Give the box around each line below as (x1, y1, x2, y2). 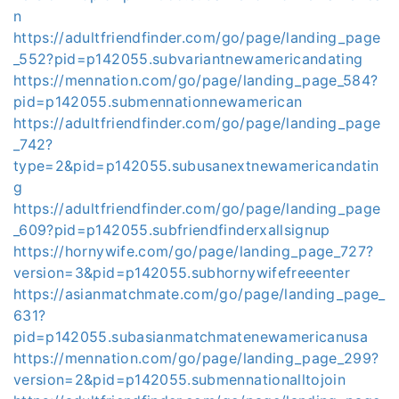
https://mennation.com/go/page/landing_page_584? (13, 71, 379, 89)
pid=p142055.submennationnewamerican (13, 93, 303, 110)
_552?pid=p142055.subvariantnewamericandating (13, 50, 363, 68)
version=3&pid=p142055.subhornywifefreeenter (13, 264, 351, 281)
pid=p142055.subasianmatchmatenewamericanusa (13, 328, 369, 346)
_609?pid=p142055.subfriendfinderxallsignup (13, 221, 330, 239)
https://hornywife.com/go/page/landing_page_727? (13, 242, 374, 260)
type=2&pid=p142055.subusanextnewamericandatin (13, 157, 379, 175)
